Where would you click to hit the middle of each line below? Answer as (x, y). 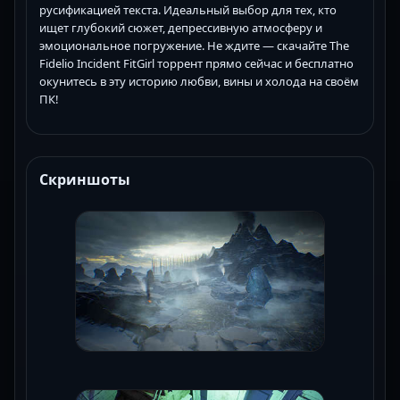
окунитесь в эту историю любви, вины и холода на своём (199, 81)
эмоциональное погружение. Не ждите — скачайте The (194, 45)
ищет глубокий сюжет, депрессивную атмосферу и (181, 27)
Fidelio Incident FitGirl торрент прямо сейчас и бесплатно (196, 63)
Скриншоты (85, 179)
